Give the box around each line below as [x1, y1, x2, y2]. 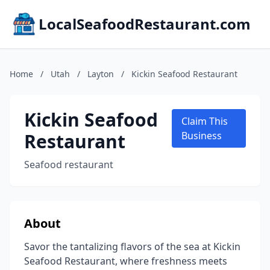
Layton [87, 68, 114, 80]
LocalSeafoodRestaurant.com [39, 14, 251, 34]
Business [181, 129, 222, 142]
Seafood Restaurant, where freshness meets [24, 254, 227, 268]
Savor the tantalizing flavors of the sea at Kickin [24, 240, 240, 253]
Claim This [181, 115, 228, 128]
